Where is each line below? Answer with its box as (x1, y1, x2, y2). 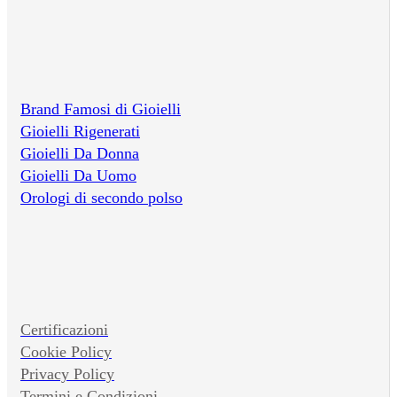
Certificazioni (20, 320, 108, 339)
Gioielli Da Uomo (20, 166, 136, 184)
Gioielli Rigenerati (20, 121, 140, 140)
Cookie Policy (20, 342, 112, 361)
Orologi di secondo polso (20, 188, 183, 206)
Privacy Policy (20, 364, 114, 383)
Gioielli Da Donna (20, 144, 139, 162)
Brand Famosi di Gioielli (20, 99, 181, 118)
